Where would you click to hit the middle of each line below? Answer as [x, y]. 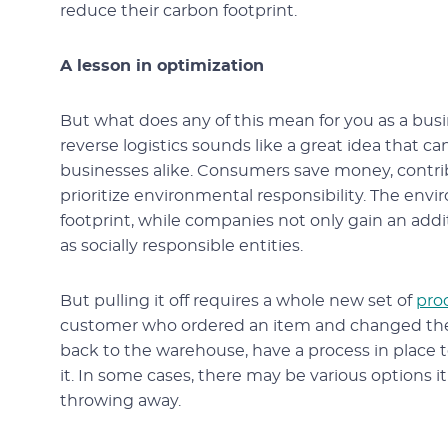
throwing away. [120, 401]
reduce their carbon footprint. [178, 11]
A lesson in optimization [162, 66]
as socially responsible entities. [181, 246]
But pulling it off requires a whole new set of [238, 301]
